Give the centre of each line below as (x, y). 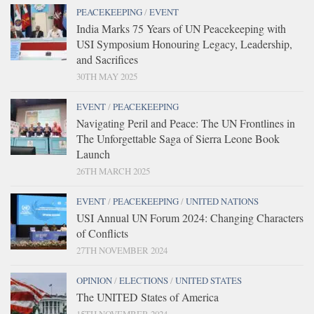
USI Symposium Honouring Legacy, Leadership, (184, 43)
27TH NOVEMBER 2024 (122, 250)
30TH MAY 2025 (107, 76)
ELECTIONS (144, 280)
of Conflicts (102, 233)
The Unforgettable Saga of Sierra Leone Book (178, 138)
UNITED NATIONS (222, 201)
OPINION (94, 280)
